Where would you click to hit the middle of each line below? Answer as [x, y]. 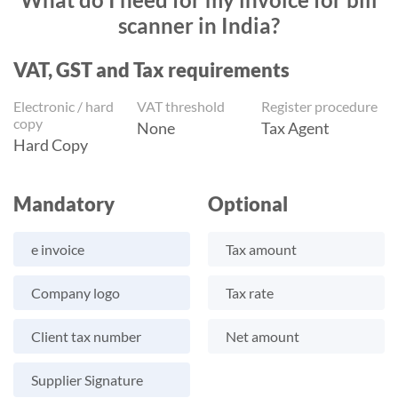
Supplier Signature [87, 380]
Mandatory [64, 204]
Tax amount [261, 250]
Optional [248, 204]
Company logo [76, 293]
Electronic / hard [64, 107]
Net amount [263, 337]
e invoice [58, 250]
